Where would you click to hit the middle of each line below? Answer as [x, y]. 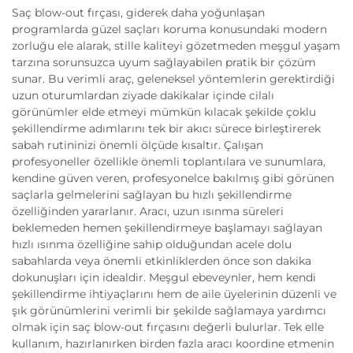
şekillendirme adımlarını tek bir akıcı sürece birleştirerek [166, 129]
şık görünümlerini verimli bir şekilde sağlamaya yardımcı [169, 311]
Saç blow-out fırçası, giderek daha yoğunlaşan [138, 13]
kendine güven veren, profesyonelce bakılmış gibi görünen [173, 178]
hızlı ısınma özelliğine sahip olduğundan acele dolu [152, 245]
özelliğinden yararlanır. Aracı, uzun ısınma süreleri [148, 212]
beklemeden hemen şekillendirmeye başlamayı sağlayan [167, 228]
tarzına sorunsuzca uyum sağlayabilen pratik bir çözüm [164, 63]
